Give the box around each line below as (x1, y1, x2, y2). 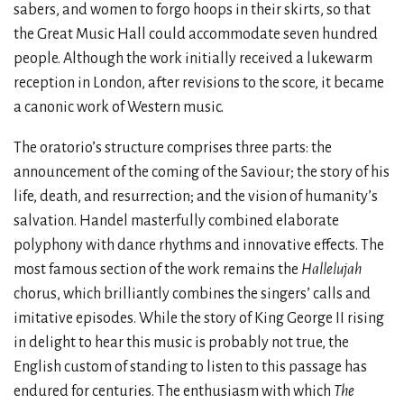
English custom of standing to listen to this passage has (14, 358, 367, 375)
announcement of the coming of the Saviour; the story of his (14, 163, 390, 180)
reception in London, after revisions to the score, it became (14, 74, 384, 91)
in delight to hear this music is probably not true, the (14, 334, 349, 351)
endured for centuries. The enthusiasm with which (14, 382, 334, 399)
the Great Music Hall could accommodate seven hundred (14, 25, 378, 42)
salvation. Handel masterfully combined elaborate (14, 212, 339, 229)
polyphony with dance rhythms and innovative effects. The (14, 236, 384, 253)
